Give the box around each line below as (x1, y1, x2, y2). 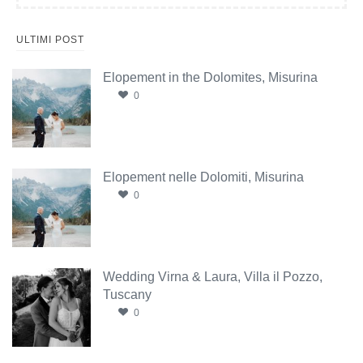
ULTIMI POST (16, 34, 84, 46)
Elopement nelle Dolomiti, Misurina (103, 170, 304, 185)
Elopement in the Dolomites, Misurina (103, 70, 318, 85)
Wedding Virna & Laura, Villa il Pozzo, (103, 270, 322, 284)
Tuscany (103, 288, 152, 302)
